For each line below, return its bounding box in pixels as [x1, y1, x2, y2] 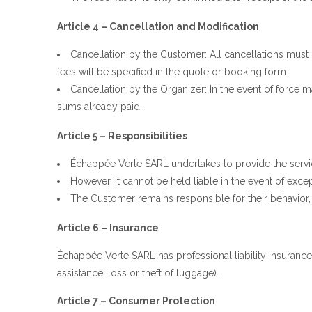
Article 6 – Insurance [57, 221, 159, 233]
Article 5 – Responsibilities [57, 130, 187, 141]
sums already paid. [57, 100, 142, 112]
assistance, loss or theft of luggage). [57, 267, 219, 279]
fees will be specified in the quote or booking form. [57, 65, 288, 77]
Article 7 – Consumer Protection [57, 295, 215, 306]
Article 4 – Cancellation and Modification [57, 20, 259, 32]
